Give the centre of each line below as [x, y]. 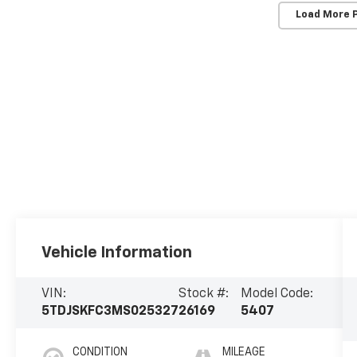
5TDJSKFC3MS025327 [110, 311]
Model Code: [277, 294]
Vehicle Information [117, 252]
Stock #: [204, 294]
